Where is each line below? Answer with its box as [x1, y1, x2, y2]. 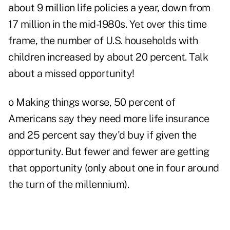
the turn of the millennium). [8, 178, 129, 191]
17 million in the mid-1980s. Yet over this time [8, 18, 207, 31]
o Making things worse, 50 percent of [8, 96, 175, 109]
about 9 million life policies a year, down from [8, 2, 210, 14]
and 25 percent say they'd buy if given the [8, 129, 196, 142]
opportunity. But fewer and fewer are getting [8, 145, 209, 158]
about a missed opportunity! [8, 67, 135, 80]
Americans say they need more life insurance [8, 112, 209, 125]
